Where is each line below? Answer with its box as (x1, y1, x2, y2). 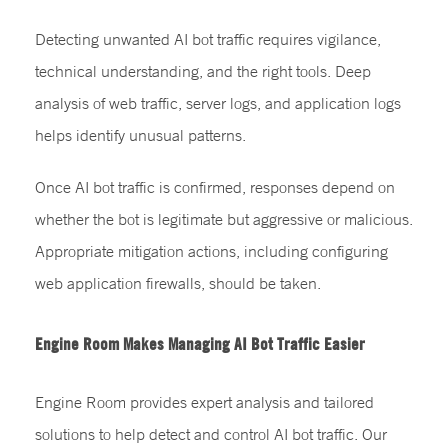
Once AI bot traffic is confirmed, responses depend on (35, 176, 395, 197)
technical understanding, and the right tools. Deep (35, 60, 371, 81)
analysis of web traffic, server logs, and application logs (35, 92, 401, 113)
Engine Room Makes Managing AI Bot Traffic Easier (35, 332, 365, 354)
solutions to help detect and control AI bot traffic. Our (35, 423, 387, 444)
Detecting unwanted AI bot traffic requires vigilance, (35, 28, 381, 49)
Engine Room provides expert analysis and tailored (35, 391, 374, 412)
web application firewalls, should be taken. (35, 272, 321, 293)
